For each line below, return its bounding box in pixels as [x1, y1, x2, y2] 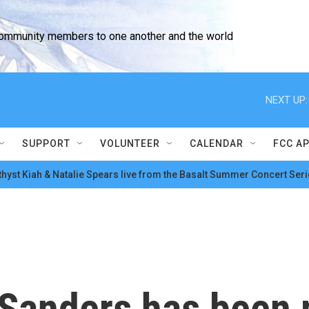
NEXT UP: [266, 93, 308, 106]
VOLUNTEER [100, 138, 160, 149]
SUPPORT [22, 138, 70, 149]
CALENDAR [190, 138, 243, 149]
